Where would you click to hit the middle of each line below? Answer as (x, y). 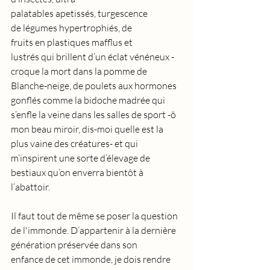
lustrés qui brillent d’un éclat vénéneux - (93, 57)
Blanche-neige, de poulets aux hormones (95, 86)
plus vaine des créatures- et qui (75, 143)
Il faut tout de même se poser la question (95, 216)
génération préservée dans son (75, 245)
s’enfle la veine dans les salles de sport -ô (94, 115)
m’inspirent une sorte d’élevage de (81, 158)
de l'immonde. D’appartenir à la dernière (94, 230)
